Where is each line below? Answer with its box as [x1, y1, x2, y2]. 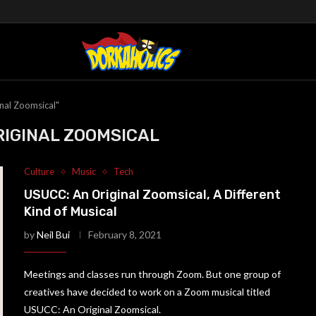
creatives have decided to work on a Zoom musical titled [24, 286, 271, 298]
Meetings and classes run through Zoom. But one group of [24, 268, 281, 280]
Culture [24, 166, 55, 177]
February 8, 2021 [88, 229, 162, 241]
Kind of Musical [24, 204, 118, 219]
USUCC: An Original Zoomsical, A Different [24, 187, 281, 202]
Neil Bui [37, 229, 71, 241]
